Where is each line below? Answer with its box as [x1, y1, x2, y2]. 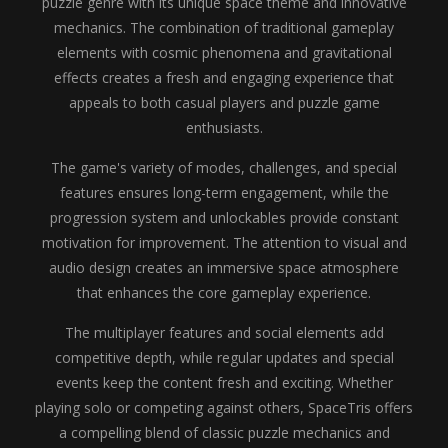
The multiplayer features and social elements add [64, 323, 384, 342]
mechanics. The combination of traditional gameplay [54, 18, 394, 37]
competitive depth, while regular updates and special [54, 348, 394, 367]
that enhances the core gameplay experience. [77, 283, 371, 302]
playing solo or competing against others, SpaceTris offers [35, 398, 413, 417]
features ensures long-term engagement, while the [59, 183, 389, 202]
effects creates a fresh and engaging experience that [54, 68, 394, 87]
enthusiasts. [185, 118, 263, 137]
